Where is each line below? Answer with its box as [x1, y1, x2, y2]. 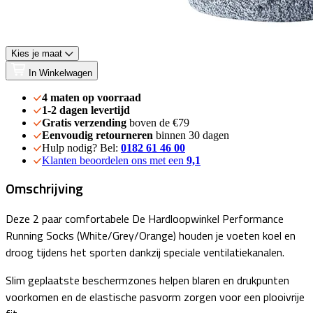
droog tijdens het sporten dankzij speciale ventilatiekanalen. [6, 244, 287, 261]
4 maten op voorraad [42, 92, 141, 104]
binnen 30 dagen [156, 129, 229, 142]
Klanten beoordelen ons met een [42, 154, 187, 167]
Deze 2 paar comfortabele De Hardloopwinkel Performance [6, 210, 284, 228]
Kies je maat [11, 48, 62, 59]
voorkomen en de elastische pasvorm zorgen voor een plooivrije [6, 289, 305, 306]
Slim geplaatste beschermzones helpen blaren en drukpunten [6, 272, 289, 289]
